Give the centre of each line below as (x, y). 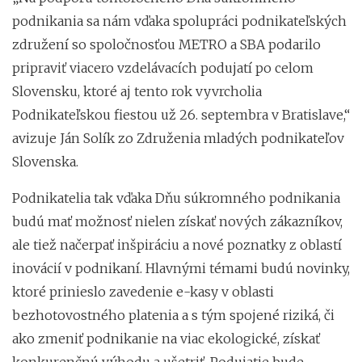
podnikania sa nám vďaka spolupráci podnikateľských (179, 21)
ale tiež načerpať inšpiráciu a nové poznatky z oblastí (177, 244)
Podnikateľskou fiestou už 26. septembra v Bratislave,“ (181, 114)
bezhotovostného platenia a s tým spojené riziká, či (173, 315)
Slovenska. (45, 161)
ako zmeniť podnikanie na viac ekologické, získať (166, 338)
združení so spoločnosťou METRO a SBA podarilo (166, 44)
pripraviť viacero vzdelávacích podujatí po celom (163, 67)
